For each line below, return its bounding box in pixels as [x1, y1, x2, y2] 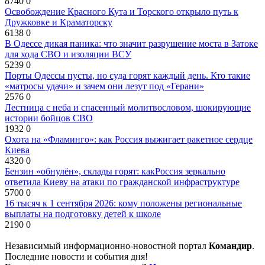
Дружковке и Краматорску [5, 17, 112, 27]
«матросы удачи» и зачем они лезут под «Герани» [5, 80, 204, 91]
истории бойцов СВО [5, 112, 93, 123]
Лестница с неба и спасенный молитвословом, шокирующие [5, 102, 251, 112]
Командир [209, 240, 252, 251]
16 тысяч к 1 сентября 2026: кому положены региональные [5, 198, 242, 208]
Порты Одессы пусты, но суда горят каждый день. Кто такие [5, 70, 250, 80]
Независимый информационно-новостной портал [5, 240, 209, 251]
